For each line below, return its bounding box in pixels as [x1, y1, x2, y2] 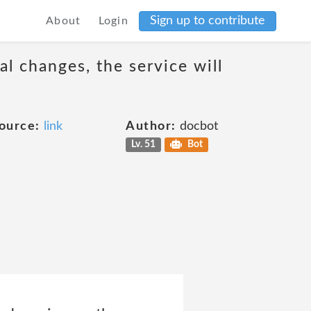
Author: [126, 120, 176, 133]
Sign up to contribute [150, 14, 265, 27]
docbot [176, 120, 218, 133]
